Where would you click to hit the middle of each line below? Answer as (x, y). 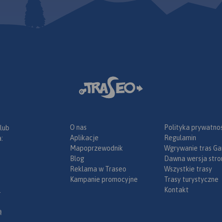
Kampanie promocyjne (104, 179)
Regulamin (180, 138)
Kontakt (176, 190)
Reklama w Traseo (98, 169)
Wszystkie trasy (188, 169)
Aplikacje (84, 138)
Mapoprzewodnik (96, 148)
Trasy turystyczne (191, 179)
